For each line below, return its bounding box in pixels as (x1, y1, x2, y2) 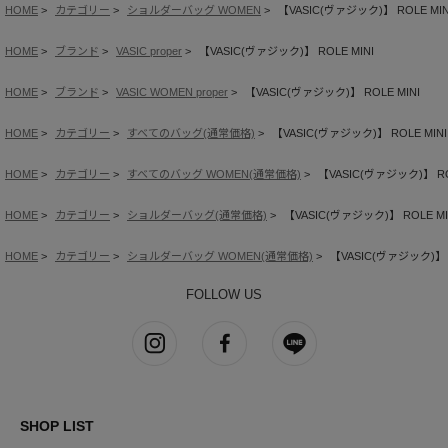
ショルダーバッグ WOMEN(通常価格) (127, 250, 313, 263)
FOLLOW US (186, 287, 262, 303)
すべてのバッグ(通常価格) (127, 127, 255, 140)
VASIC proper (116, 45, 182, 58)
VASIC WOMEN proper (116, 86, 228, 99)
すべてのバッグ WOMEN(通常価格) (127, 168, 301, 181)
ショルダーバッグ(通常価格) (127, 209, 267, 222)
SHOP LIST (20, 418, 94, 435)
